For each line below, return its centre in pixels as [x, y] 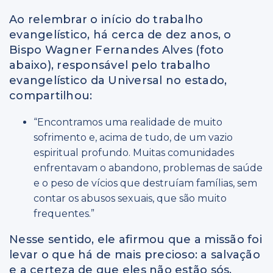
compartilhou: [51, 96]
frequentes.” [64, 214]
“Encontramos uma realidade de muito [128, 122]
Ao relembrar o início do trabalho [106, 20]
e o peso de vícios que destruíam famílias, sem [145, 183]
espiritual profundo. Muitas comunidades [134, 153]
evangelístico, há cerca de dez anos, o [120, 35]
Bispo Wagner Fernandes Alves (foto [117, 50]
